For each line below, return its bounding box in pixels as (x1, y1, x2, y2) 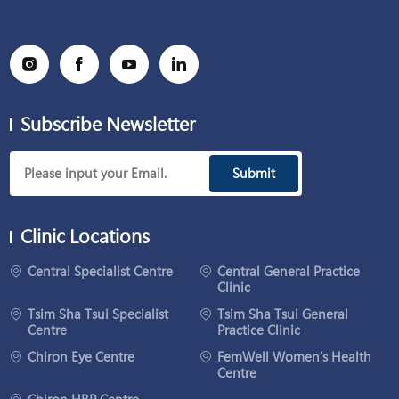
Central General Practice (217, 264, 360, 281)
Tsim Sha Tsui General (217, 306, 348, 323)
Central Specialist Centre (28, 264, 174, 281)
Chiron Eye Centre (28, 349, 135, 366)
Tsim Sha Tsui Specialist (28, 306, 169, 323)
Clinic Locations (20, 225, 151, 248)
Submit (232, 166, 276, 183)
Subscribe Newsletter (20, 113, 196, 136)
